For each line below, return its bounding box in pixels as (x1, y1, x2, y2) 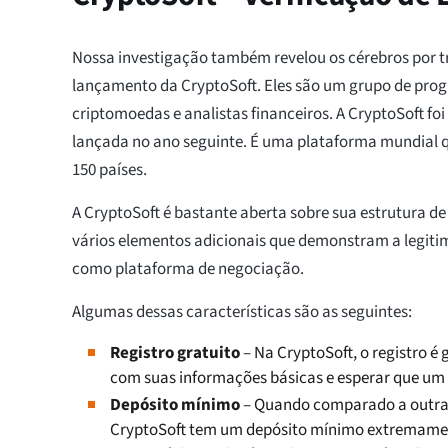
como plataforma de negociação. (72, 257, 304, 281)
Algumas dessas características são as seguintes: (72, 300, 412, 324)
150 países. (72, 158, 147, 182)
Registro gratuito (110, 341, 243, 365)
